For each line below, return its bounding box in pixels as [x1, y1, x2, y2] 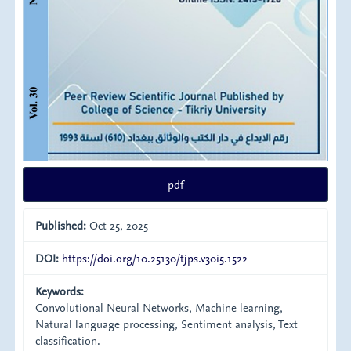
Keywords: [35, 283, 85, 299]
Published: [35, 217, 87, 233]
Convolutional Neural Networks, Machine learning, [35, 299, 284, 315]
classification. [35, 332, 101, 348]
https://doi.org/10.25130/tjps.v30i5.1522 [62, 250, 248, 266]
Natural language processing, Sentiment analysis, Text [35, 316, 299, 331]
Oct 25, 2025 [86, 217, 149, 233]
